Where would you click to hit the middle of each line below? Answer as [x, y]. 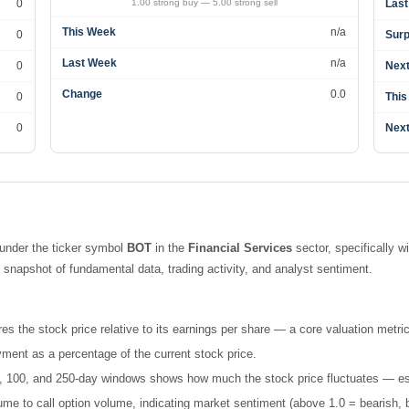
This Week [89, 32]
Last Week [90, 63]
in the [170, 248]
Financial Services [241, 248]
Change [83, 94]
